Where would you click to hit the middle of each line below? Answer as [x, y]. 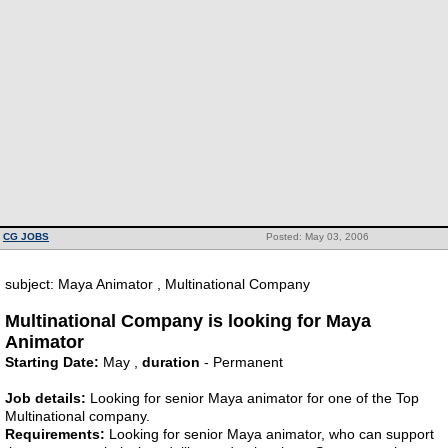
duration [171, 362]
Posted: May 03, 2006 [317, 236]
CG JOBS [26, 236]
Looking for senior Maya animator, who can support [269, 434]
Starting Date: [52, 362]
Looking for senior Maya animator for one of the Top [252, 398]
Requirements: [55, 434]
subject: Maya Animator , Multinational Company [157, 284]
